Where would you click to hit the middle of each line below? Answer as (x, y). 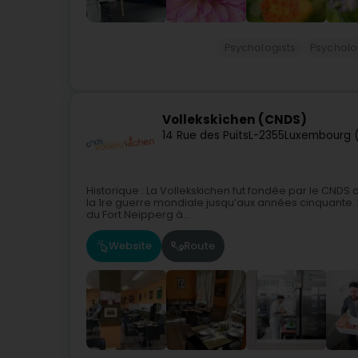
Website (130, 246)
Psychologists (260, 47)
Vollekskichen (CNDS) (235, 120)
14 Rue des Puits (205, 136)
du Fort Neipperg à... (138, 214)
